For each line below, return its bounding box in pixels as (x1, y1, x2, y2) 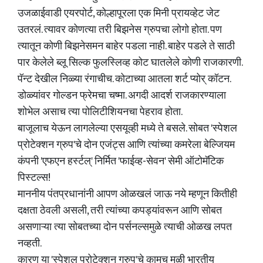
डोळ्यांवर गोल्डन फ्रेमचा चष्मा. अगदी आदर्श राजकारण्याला (18, 87, 226, 104)
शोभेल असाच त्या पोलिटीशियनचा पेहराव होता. (18, 103, 183, 121)
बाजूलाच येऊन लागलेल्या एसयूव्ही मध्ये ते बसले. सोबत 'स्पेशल (18, 120, 237, 137)
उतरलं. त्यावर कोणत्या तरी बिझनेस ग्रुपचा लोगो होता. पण (18, 21, 222, 39)
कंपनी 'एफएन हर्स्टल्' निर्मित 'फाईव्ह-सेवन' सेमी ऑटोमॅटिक (18, 153, 224, 170)
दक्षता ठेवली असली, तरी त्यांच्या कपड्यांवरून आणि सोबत (18, 202, 222, 220)
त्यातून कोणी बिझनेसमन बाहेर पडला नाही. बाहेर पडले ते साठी (18, 38, 235, 55)
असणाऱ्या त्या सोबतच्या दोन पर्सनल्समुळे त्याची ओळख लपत (18, 218, 232, 236)
